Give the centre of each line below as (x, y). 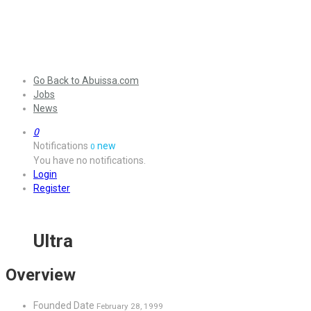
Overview (41, 275)
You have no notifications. (90, 160)
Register (52, 188)
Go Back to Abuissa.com (86, 81)
